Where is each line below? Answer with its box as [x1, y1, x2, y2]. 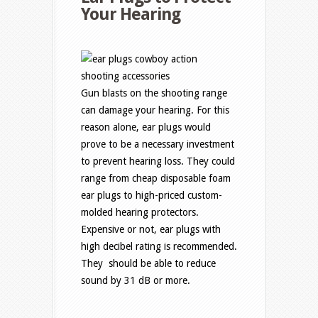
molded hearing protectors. [81, 207, 199, 219]
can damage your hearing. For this [81, 104, 229, 116]
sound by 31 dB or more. [81, 275, 190, 287]
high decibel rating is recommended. [81, 241, 237, 253]
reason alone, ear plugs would [81, 121, 211, 133]
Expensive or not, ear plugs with [81, 224, 221, 236]
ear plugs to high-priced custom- [81, 190, 222, 202]
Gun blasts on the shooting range [81, 87, 227, 99]
